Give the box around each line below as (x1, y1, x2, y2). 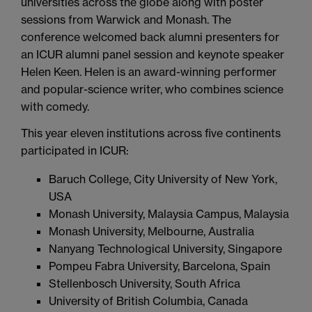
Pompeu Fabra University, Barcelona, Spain (49, 259, 270, 274)
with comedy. (21, 100, 89, 114)
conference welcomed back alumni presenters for (21, 30, 279, 45)
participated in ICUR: (21, 143, 129, 158)
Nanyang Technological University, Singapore (49, 242, 282, 256)
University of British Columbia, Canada (49, 294, 248, 309)
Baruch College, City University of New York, (49, 172, 277, 187)
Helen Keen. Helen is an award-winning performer (21, 65, 276, 79)
